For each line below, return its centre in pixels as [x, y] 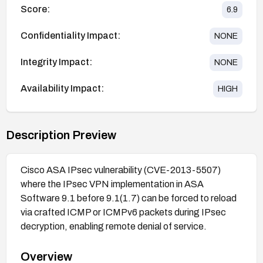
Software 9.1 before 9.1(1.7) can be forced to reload [129, 198]
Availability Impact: [62, 89]
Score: [35, 9]
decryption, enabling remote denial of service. [114, 226]
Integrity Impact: [56, 62]
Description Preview [61, 135]
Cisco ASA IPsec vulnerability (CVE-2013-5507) [121, 170]
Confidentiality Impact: [70, 36]
